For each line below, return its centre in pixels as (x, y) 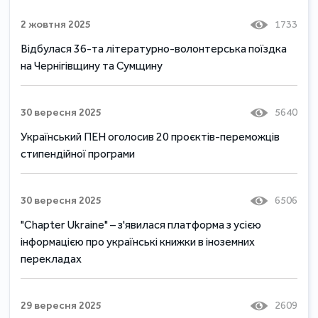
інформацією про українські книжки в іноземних (138, 241)
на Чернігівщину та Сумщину (92, 65)
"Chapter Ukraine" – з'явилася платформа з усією (141, 224)
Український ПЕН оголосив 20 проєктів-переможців (150, 136)
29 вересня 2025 (61, 305)
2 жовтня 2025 (56, 24)
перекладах (51, 258)
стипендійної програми (78, 153)
